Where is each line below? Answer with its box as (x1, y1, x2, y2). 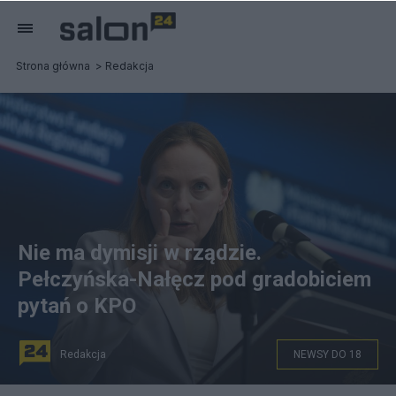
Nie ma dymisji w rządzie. (18, 240, 262, 265)
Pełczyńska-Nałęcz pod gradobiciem (18, 267, 371, 292)
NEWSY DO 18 (293, 348, 362, 361)
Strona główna (16, 59, 90, 72)
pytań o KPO (18, 293, 136, 318)
